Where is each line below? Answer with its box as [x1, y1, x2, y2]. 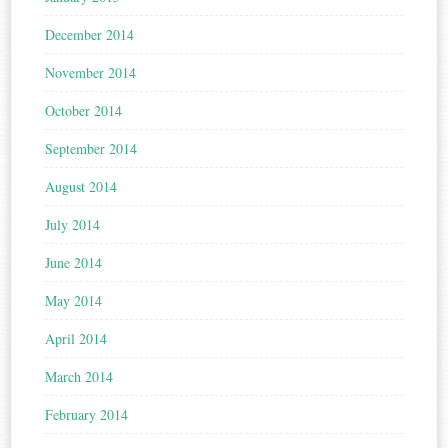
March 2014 [45, 367, 114, 387]
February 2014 [45, 405, 129, 425]
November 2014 [45, 63, 137, 83]
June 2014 [45, 253, 103, 273]
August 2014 [45, 177, 118, 197]
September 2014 [45, 139, 138, 159]
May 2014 [45, 291, 103, 311]
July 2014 [45, 215, 101, 235]
